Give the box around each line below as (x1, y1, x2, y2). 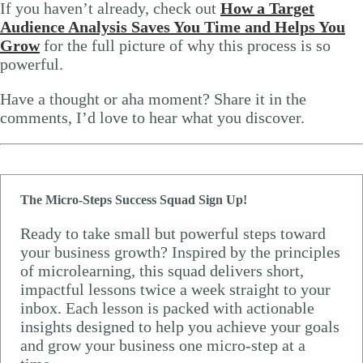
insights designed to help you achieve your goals (20, 317, 340, 335)
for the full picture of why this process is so (40, 36, 331, 55)
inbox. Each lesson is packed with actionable (20, 298, 314, 317)
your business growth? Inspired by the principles (20, 242, 340, 261)
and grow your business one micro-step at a (20, 335, 305, 354)
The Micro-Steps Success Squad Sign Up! (20, 192, 247, 207)
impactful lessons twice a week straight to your (20, 280, 331, 298)
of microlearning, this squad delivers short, (20, 261, 304, 280)
